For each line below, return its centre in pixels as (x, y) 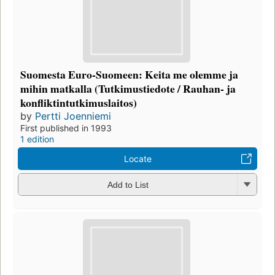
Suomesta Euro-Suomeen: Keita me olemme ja (129, 74)
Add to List (128, 185)
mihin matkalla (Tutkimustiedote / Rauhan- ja (128, 88)
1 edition (37, 139)
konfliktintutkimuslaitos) (79, 102)
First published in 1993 (66, 128)
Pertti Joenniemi (73, 116)
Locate (137, 158)
